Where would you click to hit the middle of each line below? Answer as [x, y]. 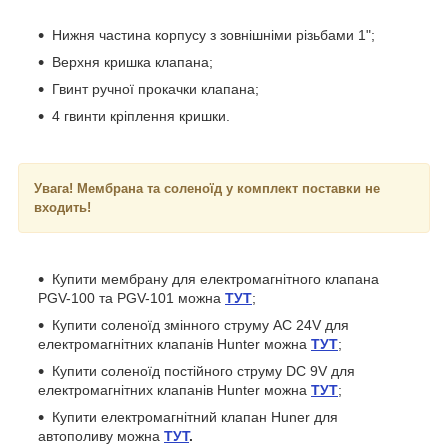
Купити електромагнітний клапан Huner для [195, 416]
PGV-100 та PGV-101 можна [131, 297]
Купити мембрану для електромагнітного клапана [215, 278]
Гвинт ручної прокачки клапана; [155, 88]
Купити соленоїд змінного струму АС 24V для [200, 324]
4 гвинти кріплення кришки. [141, 115]
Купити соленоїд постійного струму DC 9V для [203, 370]
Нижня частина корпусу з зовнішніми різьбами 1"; [213, 34]
